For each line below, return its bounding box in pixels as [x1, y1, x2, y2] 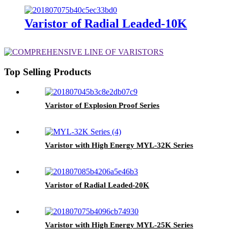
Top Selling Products [4, 66, 91, 78]
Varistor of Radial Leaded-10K [25, 17, 187, 31]
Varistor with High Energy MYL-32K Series [45, 141, 193, 149]
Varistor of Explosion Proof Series [45, 101, 159, 109]
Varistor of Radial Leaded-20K [45, 180, 149, 189]
